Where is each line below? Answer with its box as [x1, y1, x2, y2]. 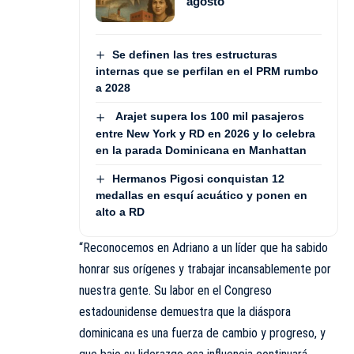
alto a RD [96, 205, 145, 218]
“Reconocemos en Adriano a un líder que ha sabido [79, 239, 328, 255]
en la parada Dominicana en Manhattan [96, 143, 307, 156]
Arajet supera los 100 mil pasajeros [111, 110, 304, 123]
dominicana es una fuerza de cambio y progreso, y [79, 325, 326, 341]
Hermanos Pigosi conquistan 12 [111, 171, 284, 185]
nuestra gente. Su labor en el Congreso [79, 282, 272, 298]
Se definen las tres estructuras [111, 48, 277, 62]
